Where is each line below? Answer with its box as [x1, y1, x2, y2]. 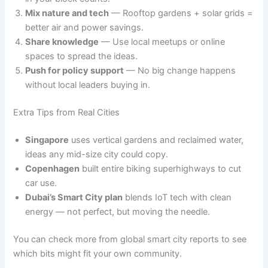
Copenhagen [25, 163, 80, 174]
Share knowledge [25, 36, 99, 48]
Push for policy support [25, 65, 124, 77]
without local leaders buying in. [25, 80, 151, 91]
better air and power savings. [25, 22, 144, 33]
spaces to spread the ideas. [25, 51, 138, 62]
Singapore [25, 134, 69, 145]
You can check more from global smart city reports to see [13, 233, 247, 245]
